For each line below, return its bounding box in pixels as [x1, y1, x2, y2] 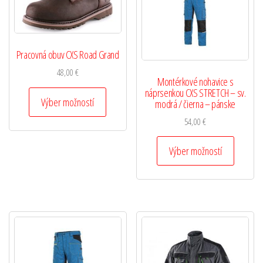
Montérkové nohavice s [157, 74, 234, 89]
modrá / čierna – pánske [155, 96, 236, 111]
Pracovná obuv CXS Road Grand [16, 48, 119, 62]
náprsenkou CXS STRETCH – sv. [144, 85, 246, 100]
